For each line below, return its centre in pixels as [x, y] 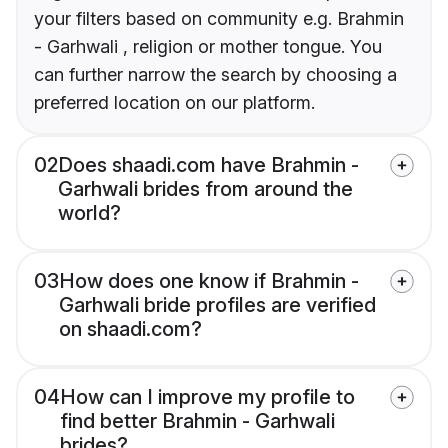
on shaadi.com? [130, 329]
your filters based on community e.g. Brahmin [219, 19]
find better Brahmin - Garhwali [197, 421]
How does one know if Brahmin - [209, 281]
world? [89, 213]
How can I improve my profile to [207, 397]
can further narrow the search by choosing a [215, 75]
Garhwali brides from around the [205, 189]
